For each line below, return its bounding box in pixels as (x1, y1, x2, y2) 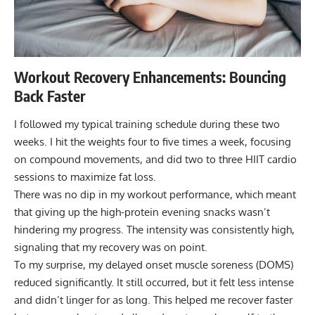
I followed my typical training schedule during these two (14, 117, 280, 131)
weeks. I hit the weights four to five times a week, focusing (14, 134, 291, 148)
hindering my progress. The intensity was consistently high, (14, 222, 295, 236)
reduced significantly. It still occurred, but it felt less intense (14, 275, 294, 289)
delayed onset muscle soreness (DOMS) (105, 257, 293, 271)
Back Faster (14, 86, 86, 106)
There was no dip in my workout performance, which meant (14, 187, 296, 201)
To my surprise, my (14, 257, 105, 271)
